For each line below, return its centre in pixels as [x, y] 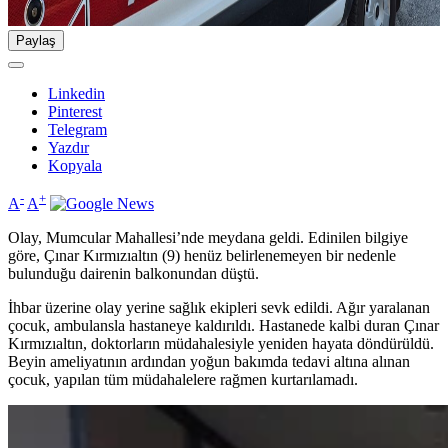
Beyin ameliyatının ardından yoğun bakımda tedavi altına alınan [209, 362]
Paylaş [36, 41]
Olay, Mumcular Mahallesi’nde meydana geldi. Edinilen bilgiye [208, 238]
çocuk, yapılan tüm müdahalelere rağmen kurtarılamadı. [183, 380]
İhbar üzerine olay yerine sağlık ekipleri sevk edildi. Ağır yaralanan [219, 308]
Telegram [77, 130]
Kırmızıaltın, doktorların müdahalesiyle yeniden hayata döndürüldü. [221, 344]
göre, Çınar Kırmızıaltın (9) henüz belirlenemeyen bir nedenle [202, 256]
